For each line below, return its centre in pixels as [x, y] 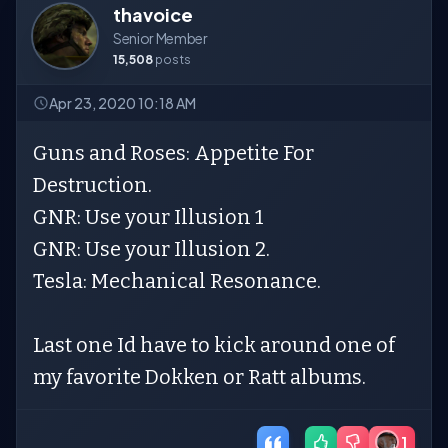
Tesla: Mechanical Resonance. [177, 281]
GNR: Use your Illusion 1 [148, 217]
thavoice [153, 14]
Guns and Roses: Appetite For [173, 153]
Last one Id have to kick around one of [214, 345]
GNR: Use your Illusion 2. [151, 249]
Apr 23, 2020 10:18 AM [122, 103]
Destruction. [92, 185]
